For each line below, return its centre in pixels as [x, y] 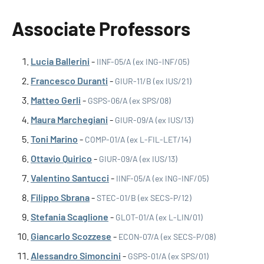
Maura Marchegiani [69, 119]
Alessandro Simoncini [76, 255]
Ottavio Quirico [61, 158]
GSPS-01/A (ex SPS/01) [168, 256]
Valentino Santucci [70, 178]
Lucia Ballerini [60, 61]
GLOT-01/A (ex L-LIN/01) [159, 217]
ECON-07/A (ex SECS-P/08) [167, 237]
